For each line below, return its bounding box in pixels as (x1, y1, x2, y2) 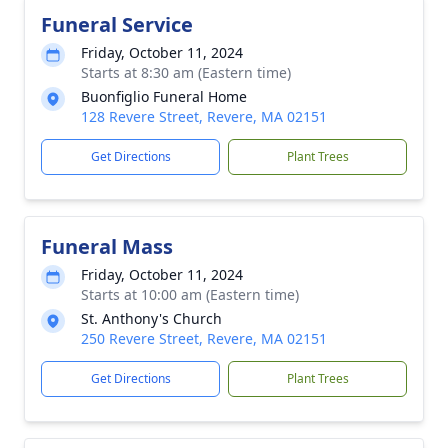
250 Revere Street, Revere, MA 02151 (81, 329, 327, 348)
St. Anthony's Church (81, 309, 222, 328)
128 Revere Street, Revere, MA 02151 (81, 107, 327, 126)
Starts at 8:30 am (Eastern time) (81, 63, 291, 82)
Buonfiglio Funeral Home (81, 87, 247, 106)
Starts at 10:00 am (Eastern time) (81, 285, 299, 304)
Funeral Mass (41, 233, 173, 260)
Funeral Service (41, 11, 193, 38)
